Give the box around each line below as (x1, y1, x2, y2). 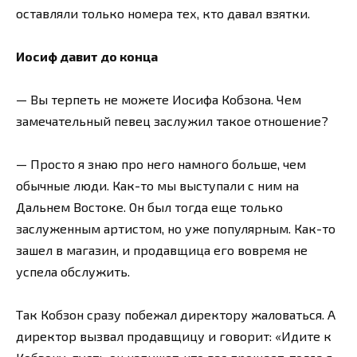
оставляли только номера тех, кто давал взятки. (16, 5, 310, 21)
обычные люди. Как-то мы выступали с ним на (16, 178, 299, 194)
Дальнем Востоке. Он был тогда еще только (16, 199, 283, 215)
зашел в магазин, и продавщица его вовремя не (16, 242, 308, 258)
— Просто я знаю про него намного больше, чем (16, 156, 306, 172)
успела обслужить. (16, 264, 130, 280)
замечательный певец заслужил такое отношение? (16, 113, 328, 129)
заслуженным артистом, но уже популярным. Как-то (16, 221, 335, 237)
